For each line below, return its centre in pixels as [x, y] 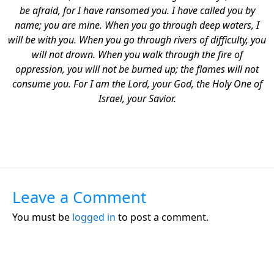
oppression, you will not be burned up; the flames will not [137, 69]
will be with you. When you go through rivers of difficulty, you [137, 39]
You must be [42, 217]
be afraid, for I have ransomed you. [94, 10]
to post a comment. [162, 217]
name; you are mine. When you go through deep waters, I [137, 25]
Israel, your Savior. [137, 98]
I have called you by [212, 10]
